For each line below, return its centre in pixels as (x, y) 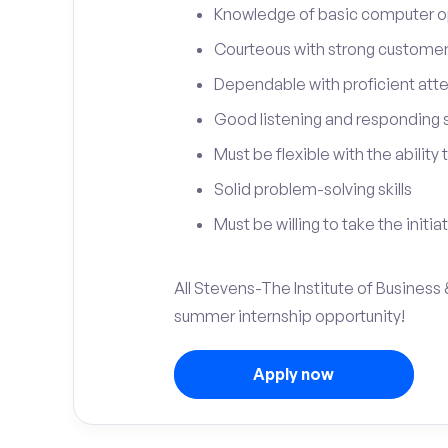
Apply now (293, 374)
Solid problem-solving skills (312, 189)
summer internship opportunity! (289, 316)
